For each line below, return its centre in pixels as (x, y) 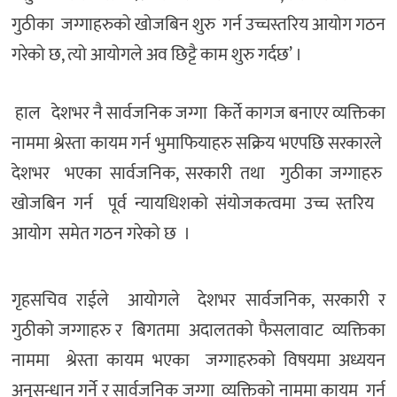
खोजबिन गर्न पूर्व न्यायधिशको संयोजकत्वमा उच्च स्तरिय (198, 203)
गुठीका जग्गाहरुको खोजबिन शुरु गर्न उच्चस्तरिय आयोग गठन (198, 24)
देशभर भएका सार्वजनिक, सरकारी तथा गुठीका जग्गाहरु (198, 173)
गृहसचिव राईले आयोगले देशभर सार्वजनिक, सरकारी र (198, 301)
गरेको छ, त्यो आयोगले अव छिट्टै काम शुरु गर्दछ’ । (157, 54)
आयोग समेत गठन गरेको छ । (101, 234)
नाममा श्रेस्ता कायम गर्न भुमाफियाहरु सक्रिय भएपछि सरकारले (198, 143)
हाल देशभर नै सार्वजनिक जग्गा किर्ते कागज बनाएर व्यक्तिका (198, 113)
